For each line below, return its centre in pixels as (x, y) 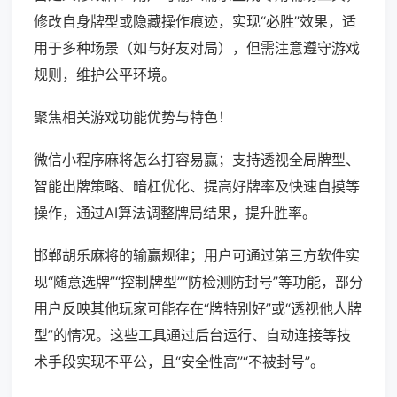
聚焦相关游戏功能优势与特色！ (133, 117)
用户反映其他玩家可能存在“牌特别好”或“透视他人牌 (198, 309)
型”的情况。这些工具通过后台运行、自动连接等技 (192, 335)
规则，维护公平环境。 (105, 75)
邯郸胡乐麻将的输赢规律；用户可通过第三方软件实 (197, 256)
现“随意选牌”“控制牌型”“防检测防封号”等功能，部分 (198, 282)
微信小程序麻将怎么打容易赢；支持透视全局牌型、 (197, 160)
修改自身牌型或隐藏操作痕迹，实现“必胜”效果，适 (195, 22)
